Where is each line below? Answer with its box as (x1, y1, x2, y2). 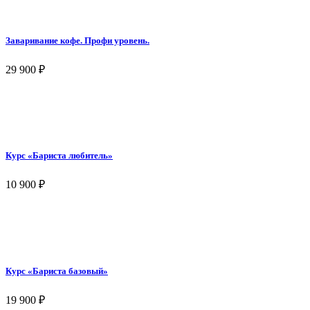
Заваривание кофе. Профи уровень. (6, 35, 149, 46)
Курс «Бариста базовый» (6, 265, 108, 276)
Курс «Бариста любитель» (6, 150, 113, 161)
